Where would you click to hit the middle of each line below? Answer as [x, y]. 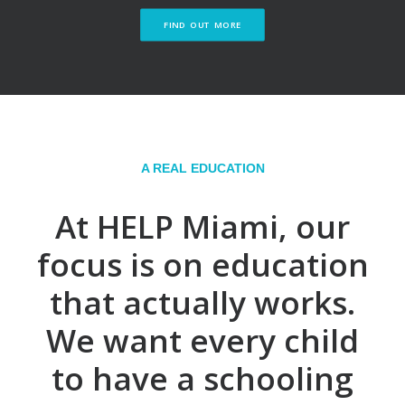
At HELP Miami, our [202, 226]
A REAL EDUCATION [202, 168]
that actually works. [202, 302]
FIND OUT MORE [202, 25]
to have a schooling [202, 378]
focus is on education [202, 264]
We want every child [202, 340]
